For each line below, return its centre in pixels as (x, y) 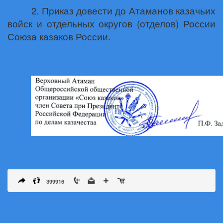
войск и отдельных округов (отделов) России (111, 23)
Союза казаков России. (59, 36)
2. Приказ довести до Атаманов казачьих (124, 10)
